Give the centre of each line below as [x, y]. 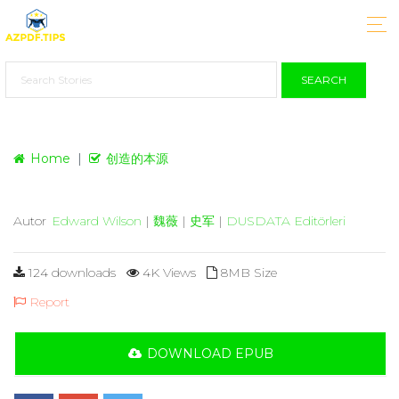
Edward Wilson [97, 220]
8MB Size [247, 272]
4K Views [167, 272]
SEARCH [324, 79]
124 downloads [70, 272]
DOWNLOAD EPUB [210, 353]
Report [48, 301]
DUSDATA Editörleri [286, 220]
